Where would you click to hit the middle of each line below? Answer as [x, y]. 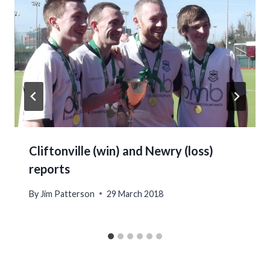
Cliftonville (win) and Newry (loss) [121, 151]
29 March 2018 [135, 193]
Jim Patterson [68, 193]
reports [49, 169]
